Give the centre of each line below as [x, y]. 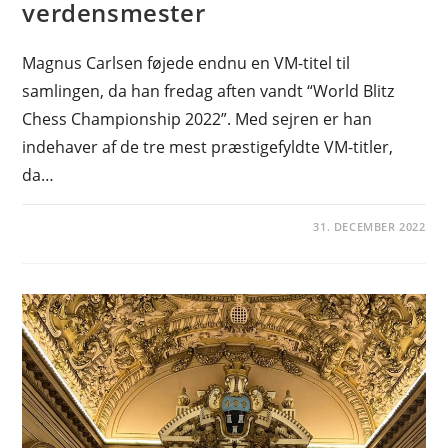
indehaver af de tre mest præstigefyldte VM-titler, [208, 147]
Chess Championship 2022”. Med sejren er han [197, 119]
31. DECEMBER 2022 [369, 227]
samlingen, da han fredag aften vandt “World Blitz [208, 91]
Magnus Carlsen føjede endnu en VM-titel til [186, 63]
